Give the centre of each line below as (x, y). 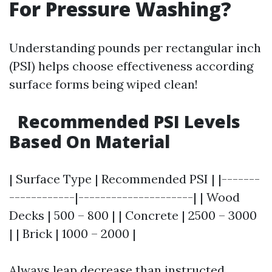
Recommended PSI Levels (127, 121)
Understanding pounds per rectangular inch (135, 48)
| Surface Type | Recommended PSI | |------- (134, 179)
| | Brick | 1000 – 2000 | (73, 233)
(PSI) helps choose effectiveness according (131, 66)
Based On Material (90, 141)
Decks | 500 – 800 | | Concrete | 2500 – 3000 (133, 215)
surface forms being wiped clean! (104, 84)
